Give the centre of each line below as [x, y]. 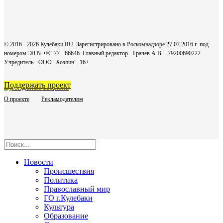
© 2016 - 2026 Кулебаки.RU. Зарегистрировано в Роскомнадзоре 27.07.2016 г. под [106, 45]
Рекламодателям [62, 99]
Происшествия [69, 171]
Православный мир [77, 189]
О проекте [17, 99]
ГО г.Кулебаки [68, 198]
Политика [61, 180]
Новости [39, 162]
